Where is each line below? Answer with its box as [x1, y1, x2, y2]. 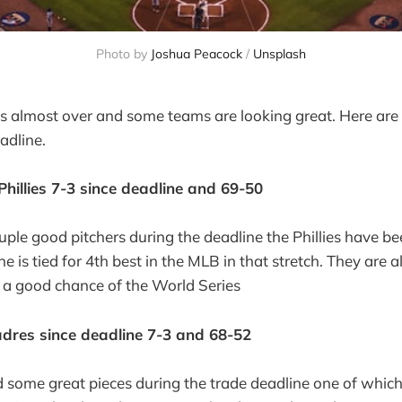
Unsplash [253, 46, 306, 62]
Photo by [96, 46, 151, 62]
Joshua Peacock [151, 46, 242, 62]
